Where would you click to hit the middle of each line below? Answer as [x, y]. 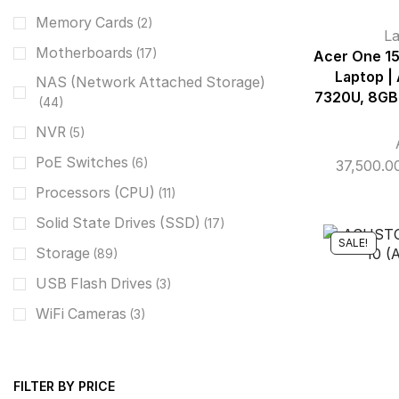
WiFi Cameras [81, 313]
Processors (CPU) [95, 192]
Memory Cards [85, 22]
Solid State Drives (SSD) [118, 223]
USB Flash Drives [94, 283]
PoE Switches [82, 162]
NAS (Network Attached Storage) [151, 82]
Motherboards [84, 53]
